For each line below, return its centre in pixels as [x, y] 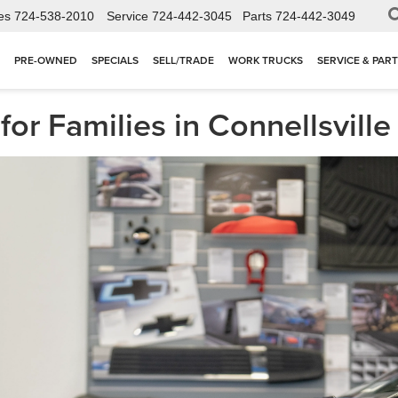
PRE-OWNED [46, 60]
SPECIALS [115, 60]
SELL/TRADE [183, 60]
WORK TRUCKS [266, 60]
